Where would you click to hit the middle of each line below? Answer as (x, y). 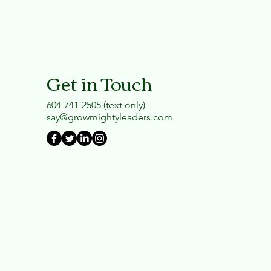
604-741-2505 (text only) (96, 105)
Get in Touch (99, 83)
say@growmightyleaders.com (109, 117)
